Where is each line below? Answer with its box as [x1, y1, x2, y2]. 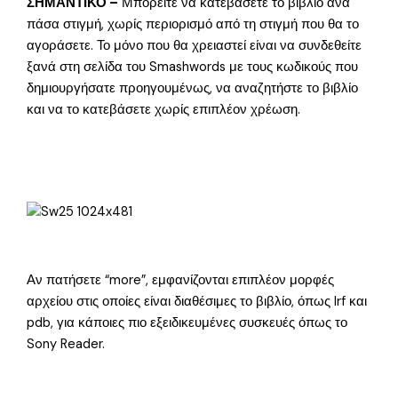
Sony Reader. [27, 336, 106, 354]
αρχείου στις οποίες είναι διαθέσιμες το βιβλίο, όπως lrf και [27, 293, 368, 311]
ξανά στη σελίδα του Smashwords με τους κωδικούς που [27, 58, 359, 76]
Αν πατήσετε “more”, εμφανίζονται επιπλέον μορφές [27, 272, 335, 290]
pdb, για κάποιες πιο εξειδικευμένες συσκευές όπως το [27, 314, 348, 332]
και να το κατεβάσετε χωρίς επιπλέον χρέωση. [27, 100, 301, 118]
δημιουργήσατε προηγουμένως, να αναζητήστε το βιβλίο [27, 79, 359, 97]
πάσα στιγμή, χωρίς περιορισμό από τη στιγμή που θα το [27, 15, 360, 33]
